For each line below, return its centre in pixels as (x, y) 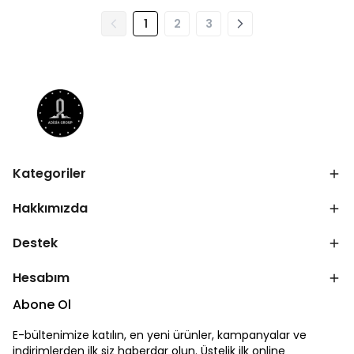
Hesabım (41, 278)
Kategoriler (49, 173)
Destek (35, 243)
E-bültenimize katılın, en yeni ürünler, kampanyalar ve (160, 335)
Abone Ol (42, 305)
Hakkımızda (50, 208)
